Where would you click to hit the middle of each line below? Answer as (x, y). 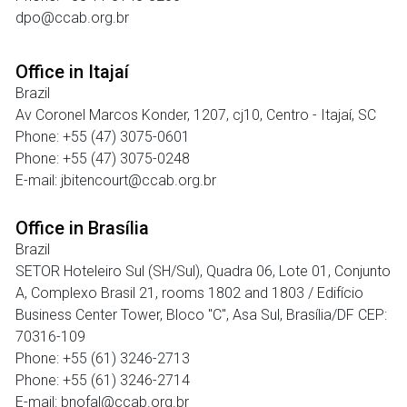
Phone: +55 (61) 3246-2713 (103, 358)
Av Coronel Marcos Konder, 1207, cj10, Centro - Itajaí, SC (196, 115)
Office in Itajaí (72, 72)
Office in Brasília (82, 228)
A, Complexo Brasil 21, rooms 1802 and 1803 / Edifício (189, 293)
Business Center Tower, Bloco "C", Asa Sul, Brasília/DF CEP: (201, 315)
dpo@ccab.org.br (72, 18)
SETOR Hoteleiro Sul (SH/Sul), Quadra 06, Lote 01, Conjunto (203, 271)
